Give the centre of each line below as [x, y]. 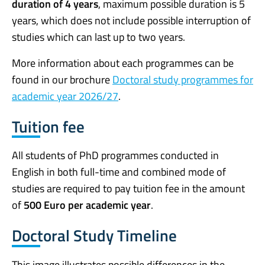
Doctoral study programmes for [183, 79]
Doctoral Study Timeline [94, 235]
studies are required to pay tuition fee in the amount [128, 189]
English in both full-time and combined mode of [119, 172]
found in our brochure [62, 79]
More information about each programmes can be [123, 63]
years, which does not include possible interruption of [131, 20]
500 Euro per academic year [87, 205]
